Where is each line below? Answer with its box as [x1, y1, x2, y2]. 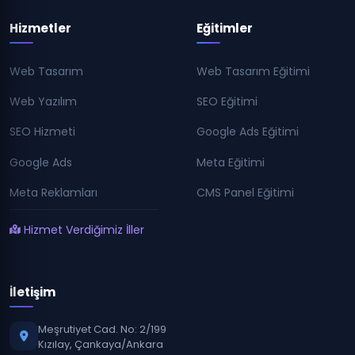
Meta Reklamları [10, 184, 97, 200]
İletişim [10, 284, 55, 300]
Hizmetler [10, 19, 71, 36]
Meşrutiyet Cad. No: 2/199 [38, 322, 166, 337]
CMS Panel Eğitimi [197, 184, 294, 200]
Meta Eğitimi [197, 154, 265, 170]
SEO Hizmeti [10, 124, 75, 140]
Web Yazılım [10, 94, 77, 109]
